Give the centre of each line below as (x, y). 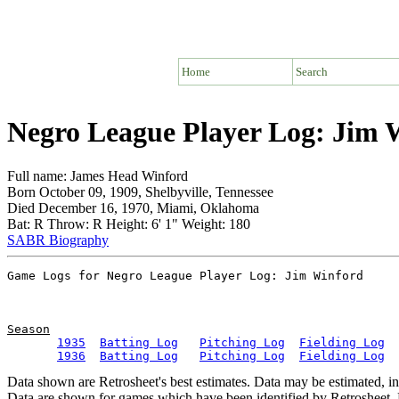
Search (312, 71)
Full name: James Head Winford (98, 175)
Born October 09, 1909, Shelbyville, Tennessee (140, 191)
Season (28, 329)
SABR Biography (58, 240)
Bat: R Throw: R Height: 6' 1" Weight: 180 (129, 224)
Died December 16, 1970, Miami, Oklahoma (133, 208)
